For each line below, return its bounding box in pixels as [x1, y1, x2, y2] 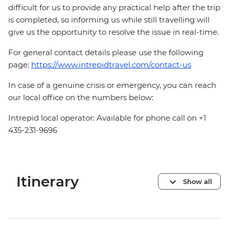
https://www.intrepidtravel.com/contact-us [31, 60, 191, 70]
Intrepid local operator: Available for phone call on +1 [8, 113, 206, 123]
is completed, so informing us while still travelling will [8, 15, 210, 25]
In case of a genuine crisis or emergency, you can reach [8, 80, 216, 90]
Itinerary [16, 173, 79, 191]
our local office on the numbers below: [8, 93, 153, 103]
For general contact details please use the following [8, 48, 203, 58]
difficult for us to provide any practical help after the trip [8, 3, 220, 13]
